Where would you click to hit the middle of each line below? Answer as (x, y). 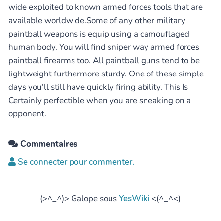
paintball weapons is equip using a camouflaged (99, 34)
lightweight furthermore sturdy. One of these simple (106, 74)
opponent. (27, 114)
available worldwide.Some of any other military (97, 20)
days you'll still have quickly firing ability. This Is (98, 87)
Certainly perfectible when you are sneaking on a (100, 100)
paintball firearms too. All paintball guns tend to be (104, 60)
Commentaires (48, 144)
